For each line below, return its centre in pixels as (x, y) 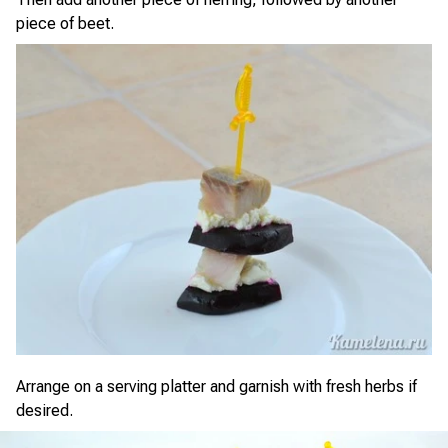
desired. (44, 411)
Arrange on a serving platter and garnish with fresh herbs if (216, 387)
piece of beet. (65, 24)
